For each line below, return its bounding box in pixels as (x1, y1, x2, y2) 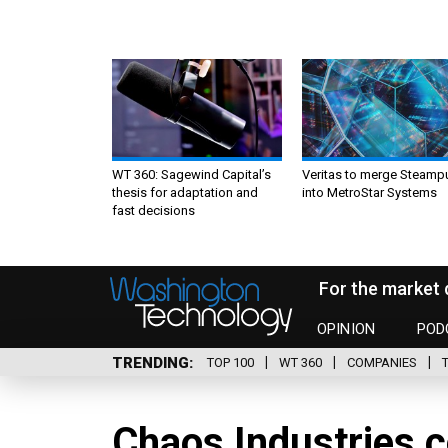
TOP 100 (207, 355, 254, 371)
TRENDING (112, 353, 189, 372)
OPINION (317, 320, 376, 339)
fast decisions (112, 202, 195, 218)
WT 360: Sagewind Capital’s (112, 166, 271, 182)
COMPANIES (347, 355, 417, 371)
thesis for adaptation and (112, 184, 258, 200)
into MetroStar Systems (302, 184, 437, 200)
